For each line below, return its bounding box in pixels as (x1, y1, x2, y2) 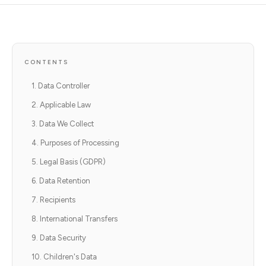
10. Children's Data (31, 252, 97, 261)
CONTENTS (24, 58, 68, 66)
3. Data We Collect (31, 119, 94, 128)
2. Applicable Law (31, 100, 91, 109)
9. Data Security (31, 233, 86, 242)
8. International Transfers (31, 214, 118, 223)
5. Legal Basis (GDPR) (31, 157, 106, 166)
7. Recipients (31, 195, 75, 204)
